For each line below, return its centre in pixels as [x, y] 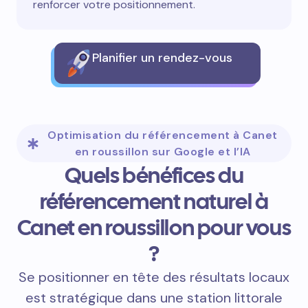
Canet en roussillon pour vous [154, 228]
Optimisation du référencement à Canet [163, 135]
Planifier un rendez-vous [162, 58]
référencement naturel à [154, 202]
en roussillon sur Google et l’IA [163, 152]
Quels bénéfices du [154, 176]
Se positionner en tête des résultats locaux [154, 277]
